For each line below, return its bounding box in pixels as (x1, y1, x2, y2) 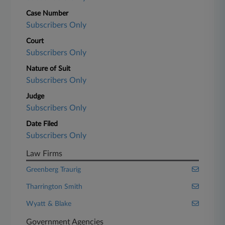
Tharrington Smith (26, 183, 83, 190)
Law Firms (26, 150, 63, 158)
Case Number (26, 10, 69, 17)
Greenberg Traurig (26, 166, 81, 173)
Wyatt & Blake (26, 200, 72, 207)
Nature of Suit (26, 65, 71, 72)
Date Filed (26, 121, 58, 128)
